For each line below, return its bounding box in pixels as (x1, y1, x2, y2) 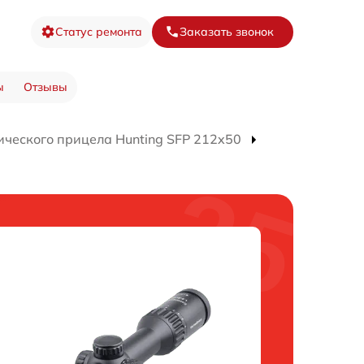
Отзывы (23, 80, 67, 95)
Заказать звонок (180, 24, 274, 39)
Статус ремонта (55, 24, 142, 39)
